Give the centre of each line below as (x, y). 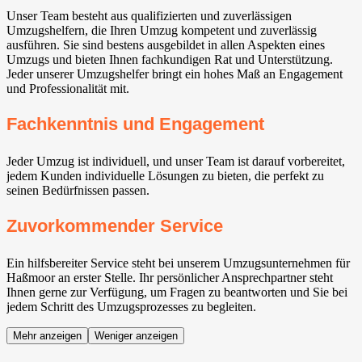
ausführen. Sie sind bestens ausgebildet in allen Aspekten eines (166, 44)
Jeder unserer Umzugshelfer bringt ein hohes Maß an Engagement (175, 74)
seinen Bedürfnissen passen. (78, 190)
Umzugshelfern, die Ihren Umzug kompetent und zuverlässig (162, 30)
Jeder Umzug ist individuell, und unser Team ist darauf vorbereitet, (176, 161)
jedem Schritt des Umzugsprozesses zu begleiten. (131, 307)
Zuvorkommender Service (115, 226)
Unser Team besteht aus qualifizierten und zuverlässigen (149, 15)
